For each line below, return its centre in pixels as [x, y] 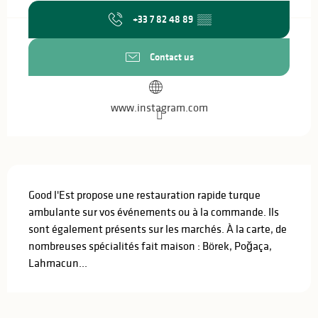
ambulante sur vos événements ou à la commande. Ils [154, 211]
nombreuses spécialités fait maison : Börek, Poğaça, [150, 245]
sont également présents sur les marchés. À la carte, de [158, 228]
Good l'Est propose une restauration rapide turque [144, 194]
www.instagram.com [159, 107]
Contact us [172, 57]
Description [41, 174]
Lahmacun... [58, 262]
